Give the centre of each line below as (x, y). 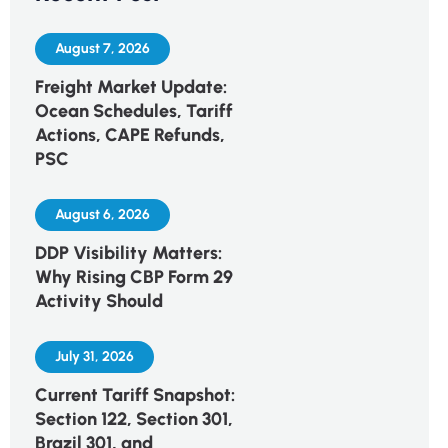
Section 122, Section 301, (133, 419)
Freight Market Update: (130, 87)
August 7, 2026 (102, 48)
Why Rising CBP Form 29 (133, 277)
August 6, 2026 (102, 214)
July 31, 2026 (94, 356)
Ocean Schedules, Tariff (133, 111)
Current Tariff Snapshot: (134, 395)
